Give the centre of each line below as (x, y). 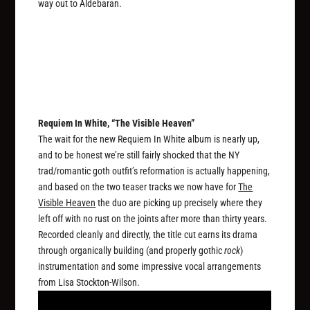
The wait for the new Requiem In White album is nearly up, (149, 139)
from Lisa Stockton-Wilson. (89, 282)
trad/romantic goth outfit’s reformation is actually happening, (154, 171)
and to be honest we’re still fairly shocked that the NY (139, 155)
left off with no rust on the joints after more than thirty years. (153, 218)
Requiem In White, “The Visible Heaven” (117, 123)
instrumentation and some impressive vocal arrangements (150, 266)
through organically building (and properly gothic (131, 250)
